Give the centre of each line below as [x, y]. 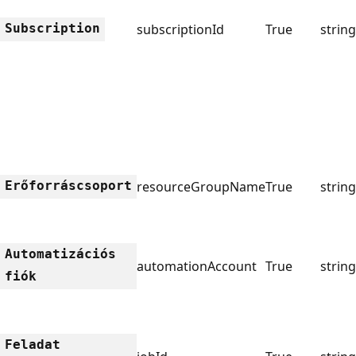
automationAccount [197, 266]
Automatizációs [60, 253]
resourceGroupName [201, 186]
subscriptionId [180, 29]
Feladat [33, 344]
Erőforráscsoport [68, 185]
